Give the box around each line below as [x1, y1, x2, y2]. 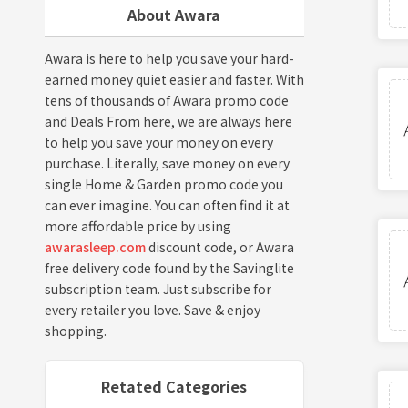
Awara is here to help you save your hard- [44, 48, 294, 67]
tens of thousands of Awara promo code [44, 90, 289, 109]
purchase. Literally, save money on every [44, 153, 290, 172]
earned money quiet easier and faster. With [44, 69, 304, 88]
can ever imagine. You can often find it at [44, 195, 290, 214]
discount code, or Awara [145, 237, 294, 256]
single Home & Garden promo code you [44, 174, 283, 193]
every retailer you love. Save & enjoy [44, 300, 260, 319]
